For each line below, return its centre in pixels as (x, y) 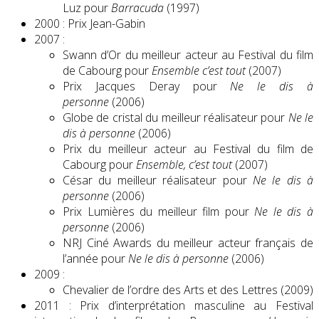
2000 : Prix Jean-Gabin (90, 24)
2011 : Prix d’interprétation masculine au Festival (174, 306)
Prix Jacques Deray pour (147, 87)
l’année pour (95, 259)
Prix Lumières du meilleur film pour (159, 212)
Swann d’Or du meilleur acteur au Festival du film (188, 55)
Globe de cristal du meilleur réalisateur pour (176, 118)
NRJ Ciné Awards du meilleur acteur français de (188, 243)
